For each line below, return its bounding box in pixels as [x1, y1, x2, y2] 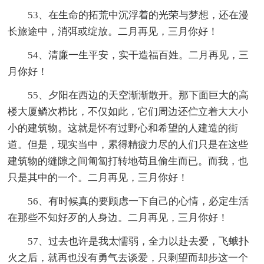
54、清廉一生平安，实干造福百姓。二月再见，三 [28, 49, 249, 61]
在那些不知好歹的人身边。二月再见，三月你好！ [8, 212, 229, 223]
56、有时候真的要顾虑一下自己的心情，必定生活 [28, 195, 249, 207]
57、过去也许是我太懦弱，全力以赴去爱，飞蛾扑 [28, 235, 249, 247]
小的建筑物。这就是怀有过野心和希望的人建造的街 [8, 122, 239, 134]
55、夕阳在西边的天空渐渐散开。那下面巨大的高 [28, 89, 249, 101]
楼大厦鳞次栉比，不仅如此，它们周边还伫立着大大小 [8, 105, 249, 117]
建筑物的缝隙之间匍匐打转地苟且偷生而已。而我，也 [8, 155, 249, 167]
